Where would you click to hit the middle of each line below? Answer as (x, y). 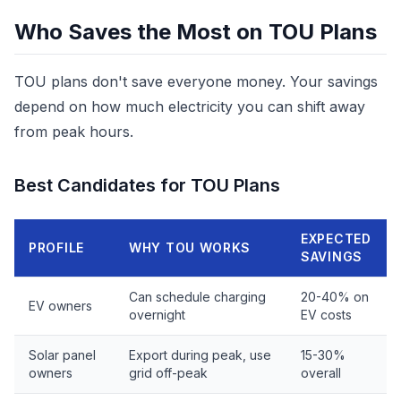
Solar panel (62, 355)
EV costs (326, 315)
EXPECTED (336, 239)
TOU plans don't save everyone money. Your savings (196, 81)
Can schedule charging (197, 297)
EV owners (60, 306)
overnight (157, 315)
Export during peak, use (200, 355)
